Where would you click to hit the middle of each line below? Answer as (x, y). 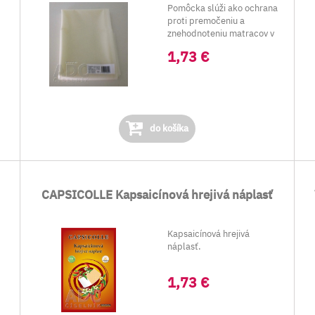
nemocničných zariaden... (220, 46)
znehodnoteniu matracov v (221, 33)
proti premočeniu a (206, 21)
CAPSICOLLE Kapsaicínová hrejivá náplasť (157, 195)
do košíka (168, 128)
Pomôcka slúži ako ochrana (223, 8)
